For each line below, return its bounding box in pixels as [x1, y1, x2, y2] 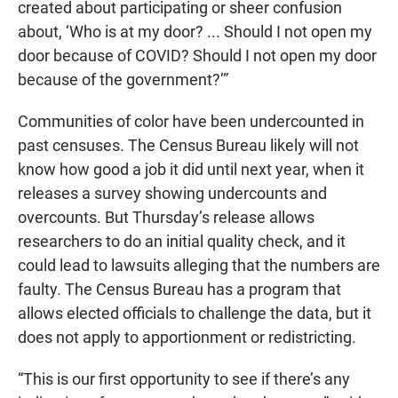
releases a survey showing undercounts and [18, 183, 327, 203]
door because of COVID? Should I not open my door [18, 45, 377, 65]
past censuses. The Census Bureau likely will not [18, 135, 359, 155]
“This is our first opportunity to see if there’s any [18, 369, 350, 388]
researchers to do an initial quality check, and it [18, 231, 346, 251]
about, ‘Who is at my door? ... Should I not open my [18, 21, 372, 41]
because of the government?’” [18, 69, 228, 89]
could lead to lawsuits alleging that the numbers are [18, 255, 380, 275]
